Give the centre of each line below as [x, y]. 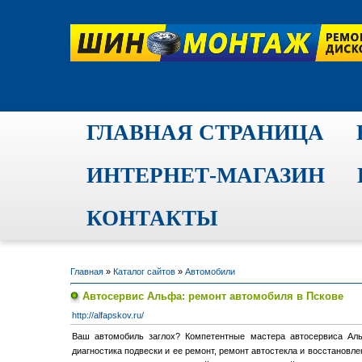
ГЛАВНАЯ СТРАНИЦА [205, 133]
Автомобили [210, 271]
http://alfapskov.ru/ [108, 315]
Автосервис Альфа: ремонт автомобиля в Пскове [213, 296]
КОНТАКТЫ [152, 218]
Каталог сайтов [144, 271]
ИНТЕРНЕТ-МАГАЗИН [206, 175]
